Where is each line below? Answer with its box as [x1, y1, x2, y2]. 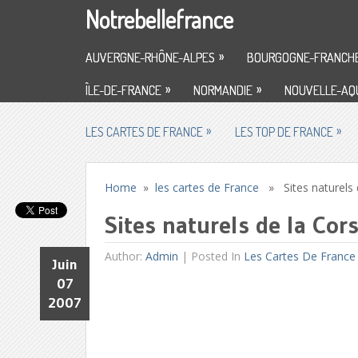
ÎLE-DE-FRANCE [86, 82, 161, 98]
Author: [105, 249, 146, 264]
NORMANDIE [193, 82, 253, 98]
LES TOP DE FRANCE [235, 124, 333, 140]
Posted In [191, 249, 245, 264]
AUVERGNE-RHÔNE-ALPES [86, 50, 215, 66]
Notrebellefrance [86, 4, 233, 34]
